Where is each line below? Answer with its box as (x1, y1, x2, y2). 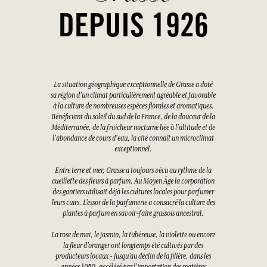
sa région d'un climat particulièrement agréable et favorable (51, 91, 216, 100)
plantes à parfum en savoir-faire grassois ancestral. (63, 209, 204, 218)
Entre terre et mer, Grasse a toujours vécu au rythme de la (55, 166, 212, 175)
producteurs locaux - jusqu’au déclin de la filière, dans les (55, 252, 212, 261)
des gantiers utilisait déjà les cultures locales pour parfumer (52, 188, 215, 197)
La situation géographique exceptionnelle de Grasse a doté (54, 80, 213, 89)
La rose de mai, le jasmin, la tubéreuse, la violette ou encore (51, 231, 216, 240)
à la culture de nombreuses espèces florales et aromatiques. (52, 102, 214, 111)
